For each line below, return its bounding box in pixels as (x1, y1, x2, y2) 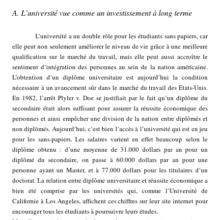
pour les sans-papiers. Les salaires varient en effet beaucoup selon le (12, 135, 208, 144)
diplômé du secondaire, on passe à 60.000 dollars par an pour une (12, 155, 208, 165)
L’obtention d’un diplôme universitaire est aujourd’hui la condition (12, 73, 208, 82)
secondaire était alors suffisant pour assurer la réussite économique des (12, 104, 208, 113)
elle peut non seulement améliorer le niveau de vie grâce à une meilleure (12, 42, 208, 51)
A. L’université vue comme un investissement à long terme (12, 7, 192, 18)
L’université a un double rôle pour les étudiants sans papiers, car (12, 31, 208, 41)
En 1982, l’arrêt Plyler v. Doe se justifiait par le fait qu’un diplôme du (12, 93, 208, 103)
